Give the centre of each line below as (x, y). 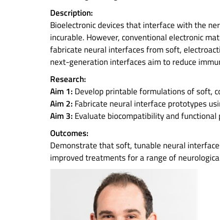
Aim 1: (61, 91)
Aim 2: (61, 104)
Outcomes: (69, 133)
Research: (68, 79)
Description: (71, 13)
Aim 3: (61, 116)
